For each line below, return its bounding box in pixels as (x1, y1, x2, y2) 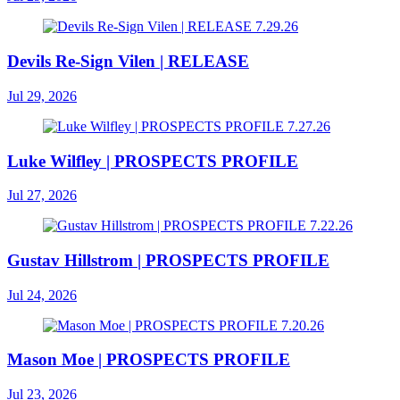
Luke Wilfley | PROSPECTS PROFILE (7, 151, 298, 171)
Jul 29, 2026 (7, 87, 77, 104)
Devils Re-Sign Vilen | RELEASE (7, 52, 249, 71)
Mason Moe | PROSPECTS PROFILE (7, 350, 290, 370)
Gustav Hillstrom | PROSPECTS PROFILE (7, 250, 329, 270)
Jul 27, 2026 (7, 187, 77, 204)
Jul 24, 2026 (7, 287, 77, 303)
